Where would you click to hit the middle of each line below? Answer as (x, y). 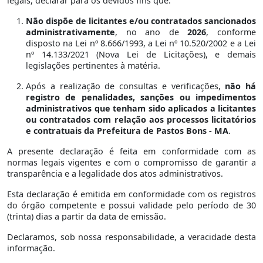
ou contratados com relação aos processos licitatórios (141, 119)
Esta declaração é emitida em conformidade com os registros (131, 194)
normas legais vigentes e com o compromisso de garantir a (131, 162)
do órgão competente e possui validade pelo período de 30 (131, 205)
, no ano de (151, 32)
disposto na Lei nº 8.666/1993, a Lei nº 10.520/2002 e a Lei (141, 43)
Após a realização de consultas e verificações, (126, 86)
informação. (31, 248)
